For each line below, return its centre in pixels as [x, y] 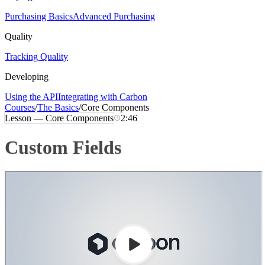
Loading [20, 176]
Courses [20, 108]
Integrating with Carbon [103, 97]
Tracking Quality [36, 57]
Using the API [31, 97]
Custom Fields [63, 147]
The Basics [58, 108]
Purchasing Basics [39, 17]
